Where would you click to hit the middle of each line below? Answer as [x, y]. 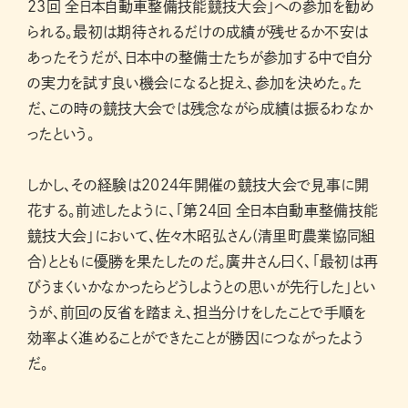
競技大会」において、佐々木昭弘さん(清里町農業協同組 [202, 235]
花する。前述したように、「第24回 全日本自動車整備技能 [203, 210]
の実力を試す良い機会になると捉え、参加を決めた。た [195, 82]
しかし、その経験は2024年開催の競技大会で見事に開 [199, 184]
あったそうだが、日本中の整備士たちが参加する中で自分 [200, 57]
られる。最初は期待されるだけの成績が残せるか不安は [198, 31]
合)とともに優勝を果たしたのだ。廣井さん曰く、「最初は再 [203, 261]
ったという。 [61, 133]
